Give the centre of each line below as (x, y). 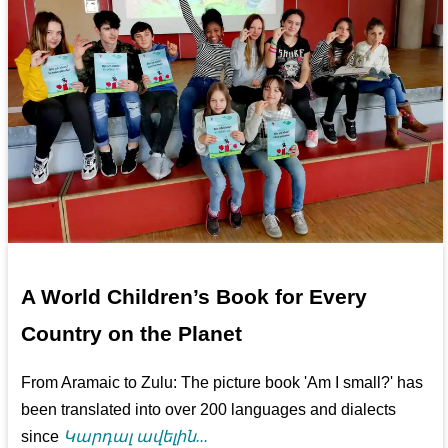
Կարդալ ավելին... (136, 437)
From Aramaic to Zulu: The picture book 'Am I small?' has (222, 383)
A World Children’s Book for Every (194, 296)
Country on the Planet (132, 333)
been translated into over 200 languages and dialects (209, 410)
